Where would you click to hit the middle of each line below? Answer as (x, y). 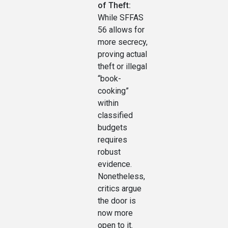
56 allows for (121, 30)
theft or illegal (122, 67)
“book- (109, 79)
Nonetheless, (121, 177)
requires (112, 140)
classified (115, 116)
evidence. (115, 164)
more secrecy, (123, 42)
